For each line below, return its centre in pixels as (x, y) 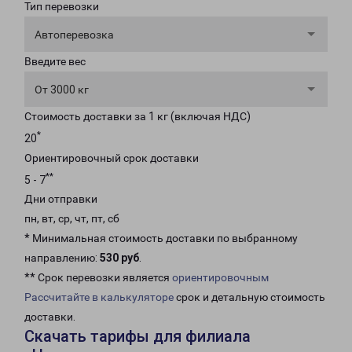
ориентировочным (220, 278)
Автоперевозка (74, 35)
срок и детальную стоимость (249, 297)
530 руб (119, 258)
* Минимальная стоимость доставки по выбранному (161, 238)
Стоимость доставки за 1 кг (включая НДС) (137, 116)
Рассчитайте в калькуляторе (99, 297)
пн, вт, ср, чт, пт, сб (72, 219)
